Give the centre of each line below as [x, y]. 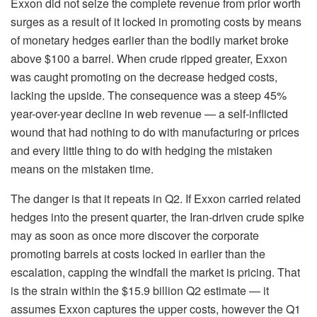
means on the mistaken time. [82, 168]
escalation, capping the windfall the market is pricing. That [155, 272]
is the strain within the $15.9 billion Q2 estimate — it [140, 290]
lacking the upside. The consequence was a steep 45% [149, 95]
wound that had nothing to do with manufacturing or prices [155, 132]
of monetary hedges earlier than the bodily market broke [150, 40]
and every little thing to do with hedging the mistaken [142, 150]
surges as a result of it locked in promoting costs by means [156, 21]
